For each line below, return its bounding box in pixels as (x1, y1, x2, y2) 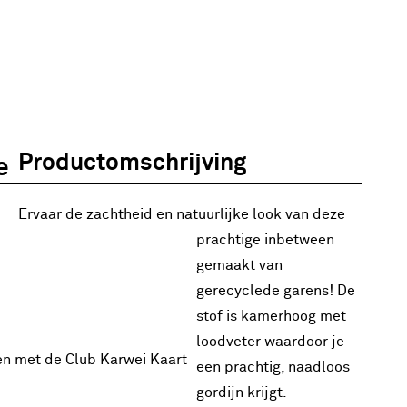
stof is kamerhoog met (196, 309, 346, 323)
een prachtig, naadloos (196, 360, 350, 374)
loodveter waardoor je (196, 334, 344, 349)
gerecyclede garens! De (196, 283, 355, 298)
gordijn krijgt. (196, 385, 287, 400)
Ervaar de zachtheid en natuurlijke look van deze (18, 207, 345, 222)
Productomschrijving (18, 152, 246, 175)
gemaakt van (196, 258, 283, 273)
